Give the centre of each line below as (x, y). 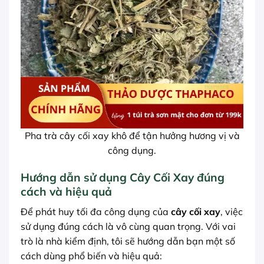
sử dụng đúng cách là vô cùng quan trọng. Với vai (128, 226)
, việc (232, 211)
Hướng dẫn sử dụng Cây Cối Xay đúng (123, 178)
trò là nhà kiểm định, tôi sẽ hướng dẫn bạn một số (128, 241)
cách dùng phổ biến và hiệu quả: (91, 255)
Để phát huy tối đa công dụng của (96, 211)
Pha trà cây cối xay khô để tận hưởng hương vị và (132, 136)
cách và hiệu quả (66, 192)
